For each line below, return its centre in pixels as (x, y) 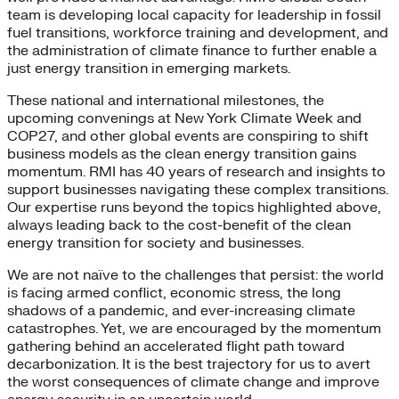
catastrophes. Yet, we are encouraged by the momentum (194, 329)
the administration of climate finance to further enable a (192, 51)
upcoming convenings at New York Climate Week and (184, 118)
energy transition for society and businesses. (155, 243)
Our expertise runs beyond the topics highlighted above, (194, 208)
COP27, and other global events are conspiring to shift (188, 136)
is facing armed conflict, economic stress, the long (174, 293)
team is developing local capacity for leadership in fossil (194, 15)
